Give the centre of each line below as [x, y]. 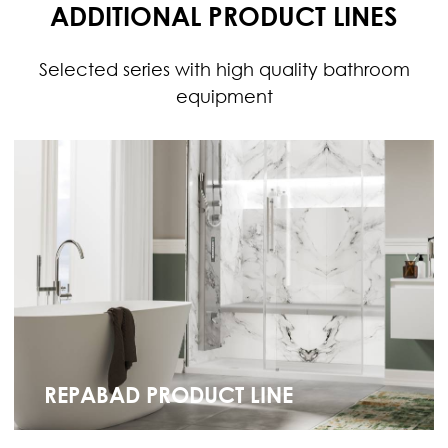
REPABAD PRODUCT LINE [168, 394]
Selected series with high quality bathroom [224, 69]
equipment [224, 96]
